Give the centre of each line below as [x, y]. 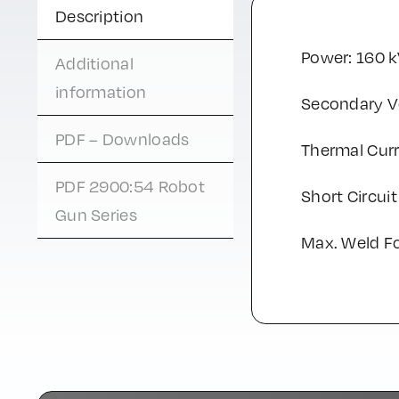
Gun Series [96, 215]
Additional [94, 63]
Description [99, 16]
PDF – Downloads [122, 139]
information [101, 92]
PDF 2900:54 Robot [130, 186]
